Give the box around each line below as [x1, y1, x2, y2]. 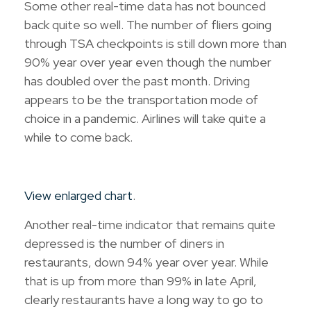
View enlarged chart [24, 187, 133, 203]
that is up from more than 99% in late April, [24, 272, 257, 289]
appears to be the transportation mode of [24, 91, 258, 108]
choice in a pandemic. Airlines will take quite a [24, 110, 266, 126]
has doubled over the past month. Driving [24, 72, 250, 89]
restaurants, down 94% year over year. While [24, 253, 269, 270]
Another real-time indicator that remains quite [24, 216, 276, 233]
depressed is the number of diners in [24, 235, 224, 251]
